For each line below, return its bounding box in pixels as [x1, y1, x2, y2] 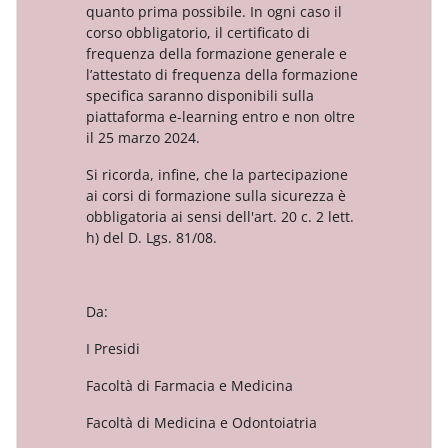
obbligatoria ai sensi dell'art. [86, 206, 281, 226]
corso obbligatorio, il [86, 22, 227, 42]
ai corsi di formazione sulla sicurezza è [86, 185, 346, 205]
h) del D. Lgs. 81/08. [86, 227, 217, 247]
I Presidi [86, 338, 144, 358]
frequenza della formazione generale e [86, 43, 347, 63]
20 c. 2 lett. [281, 206, 354, 226]
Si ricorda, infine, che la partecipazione [86, 164, 348, 184]
